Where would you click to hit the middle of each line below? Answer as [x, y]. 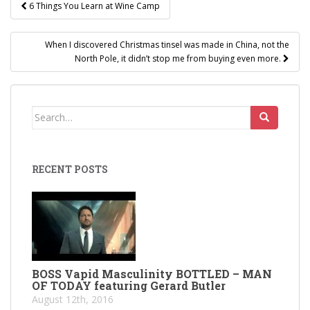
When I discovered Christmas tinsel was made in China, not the [167, 44]
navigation [62, 23]
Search [48, 113]
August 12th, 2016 [73, 299]
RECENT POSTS [70, 169]
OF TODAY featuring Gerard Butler [129, 285]
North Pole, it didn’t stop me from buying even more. [179, 58]
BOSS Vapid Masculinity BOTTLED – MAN [152, 273]
